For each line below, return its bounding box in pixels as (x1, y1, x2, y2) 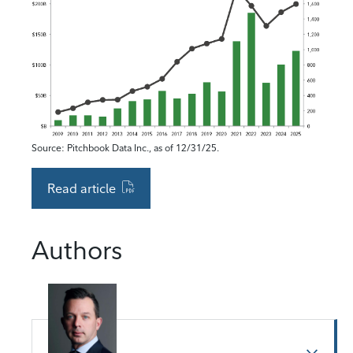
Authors (32, 234, 122, 266)
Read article (47, 180, 116, 197)
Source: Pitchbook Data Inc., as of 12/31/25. (32, 142, 219, 154)
